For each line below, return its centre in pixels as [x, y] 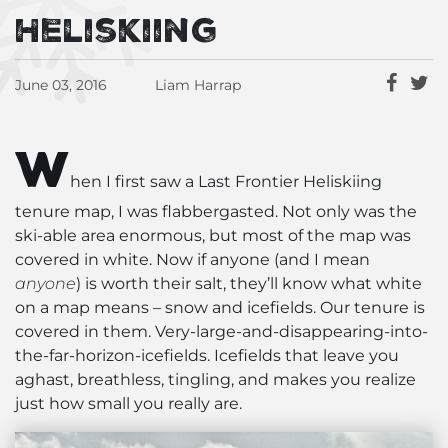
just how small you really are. [128, 403]
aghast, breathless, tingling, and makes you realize [215, 379]
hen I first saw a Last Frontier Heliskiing [226, 181]
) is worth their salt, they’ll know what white [249, 283]
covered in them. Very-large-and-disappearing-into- [221, 331]
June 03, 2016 [61, 85]
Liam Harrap [198, 85]
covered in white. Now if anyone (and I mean [192, 259]
